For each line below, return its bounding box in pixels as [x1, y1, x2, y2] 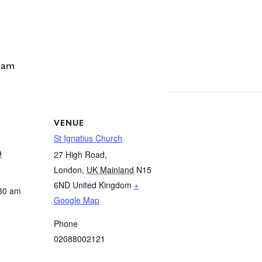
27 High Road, [54, 148, 107, 160]
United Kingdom [73, 178, 132, 191]
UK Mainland [87, 163, 134, 175]
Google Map [54, 194, 99, 206]
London [54, 163, 82, 175]
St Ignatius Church [54, 132, 122, 144]
